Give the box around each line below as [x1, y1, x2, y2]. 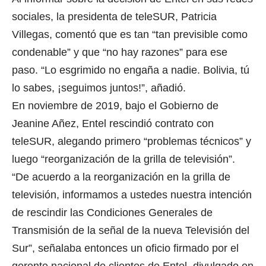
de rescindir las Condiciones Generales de [12, 207, 213, 219]
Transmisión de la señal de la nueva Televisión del [12, 224, 249, 237]
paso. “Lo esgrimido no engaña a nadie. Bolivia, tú [12, 64, 249, 77]
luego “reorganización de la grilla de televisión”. [12, 153, 235, 166]
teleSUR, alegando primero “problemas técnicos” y [12, 135, 251, 148]
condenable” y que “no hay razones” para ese [12, 46, 227, 59]
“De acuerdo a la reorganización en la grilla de [12, 171, 230, 183]
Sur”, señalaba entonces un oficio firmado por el [12, 242, 239, 255]
